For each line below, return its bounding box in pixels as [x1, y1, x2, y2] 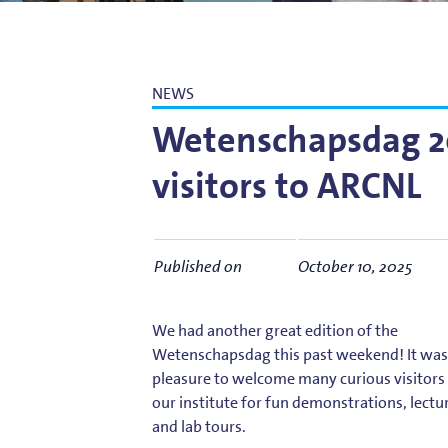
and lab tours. [152, 415, 246, 437]
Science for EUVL [206, 3, 313, 24]
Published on [154, 255, 242, 277]
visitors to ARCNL [152, 162, 421, 210]
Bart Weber [20, 3, 94, 24]
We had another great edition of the [152, 319, 398, 341]
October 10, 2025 [298, 255, 412, 277]
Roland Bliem [206, 21, 294, 42]
